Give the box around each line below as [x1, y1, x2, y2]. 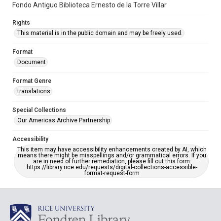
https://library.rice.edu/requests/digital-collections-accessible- [27, 164, 197, 171]
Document [17, 59, 46, 66]
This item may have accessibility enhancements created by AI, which [17, 146, 207, 153]
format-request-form [84, 170, 140, 177]
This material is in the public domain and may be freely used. [17, 30, 183, 37]
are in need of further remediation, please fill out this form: [33, 158, 191, 165]
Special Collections [12, 107, 66, 113]
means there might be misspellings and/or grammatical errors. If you [18, 152, 206, 159]
